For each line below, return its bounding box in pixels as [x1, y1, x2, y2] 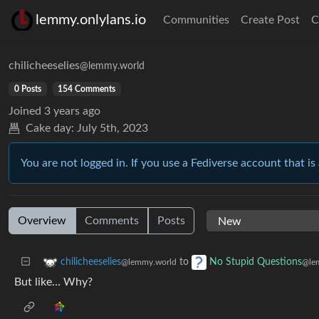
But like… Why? [14, 276, 93, 288]
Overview [18, 215, 66, 226]
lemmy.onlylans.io [36, 13, 146, 27]
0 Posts [14, 85, 41, 93]
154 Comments [58, 85, 116, 93]
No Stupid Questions [209, 257, 302, 268]
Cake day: [26, 122, 74, 134]
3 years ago [44, 105, 100, 117]
